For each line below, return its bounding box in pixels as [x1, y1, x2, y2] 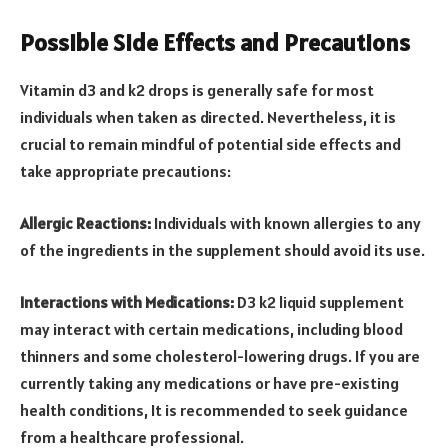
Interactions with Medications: [20, 291, 237, 312]
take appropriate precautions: [20, 161, 231, 182]
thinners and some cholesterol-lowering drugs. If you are [20, 345, 420, 366]
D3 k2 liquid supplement [237, 291, 404, 312]
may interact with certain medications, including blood [20, 318, 403, 339]
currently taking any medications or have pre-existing [20, 372, 399, 393]
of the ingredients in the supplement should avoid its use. [20, 239, 425, 260]
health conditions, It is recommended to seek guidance [20, 399, 408, 420]
